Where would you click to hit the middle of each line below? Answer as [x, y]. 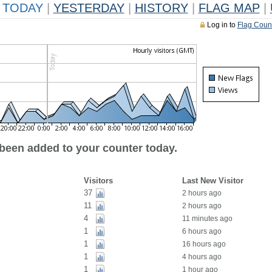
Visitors [98, 181]
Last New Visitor [212, 181]
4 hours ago [202, 257]
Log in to [222, 25]
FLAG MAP [229, 8]
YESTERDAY [89, 8]
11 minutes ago [207, 219]
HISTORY [161, 8]
